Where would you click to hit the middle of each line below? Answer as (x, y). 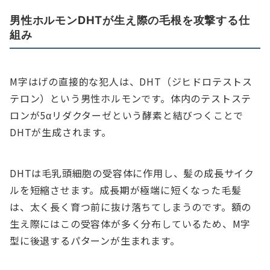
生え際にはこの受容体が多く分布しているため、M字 (130, 224)
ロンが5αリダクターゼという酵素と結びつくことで (127, 115)
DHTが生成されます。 (61, 132)
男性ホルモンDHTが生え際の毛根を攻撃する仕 (130, 20)
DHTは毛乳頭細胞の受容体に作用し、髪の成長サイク (132, 173)
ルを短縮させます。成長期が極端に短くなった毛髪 (126, 190)
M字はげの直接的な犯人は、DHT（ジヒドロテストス (131, 82)
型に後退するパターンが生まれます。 (95, 241)
